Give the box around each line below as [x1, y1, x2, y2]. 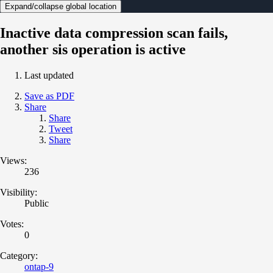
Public [24, 197, 49, 208]
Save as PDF [24, 90, 74, 101]
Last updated [24, 69, 74, 80]
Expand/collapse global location [5, 1, 116, 11]
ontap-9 [24, 261, 54, 272]
